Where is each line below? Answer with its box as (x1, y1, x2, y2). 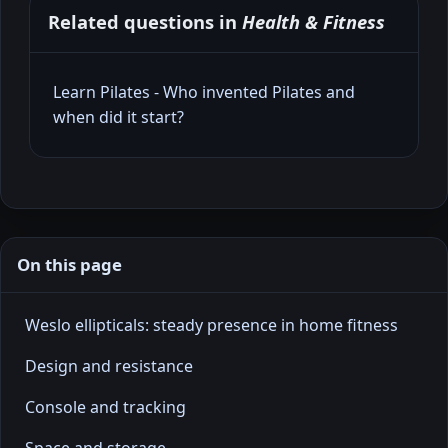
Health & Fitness (242, 9, 385, 35)
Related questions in (48, 9, 242, 35)
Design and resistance (25, 355, 193, 378)
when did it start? (53, 106, 184, 129)
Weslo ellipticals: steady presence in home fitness (25, 314, 398, 337)
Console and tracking (25, 396, 186, 419)
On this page (17, 253, 122, 277)
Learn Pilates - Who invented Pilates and (53, 81, 355, 104)
